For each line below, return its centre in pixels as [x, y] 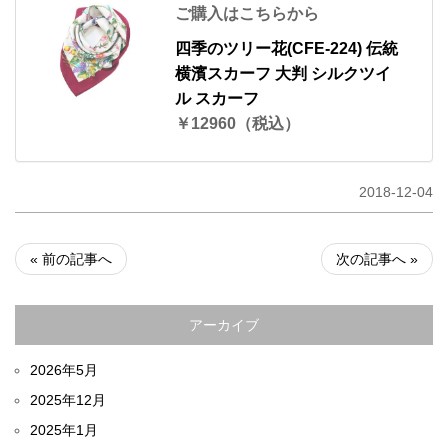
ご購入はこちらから [246, 13]
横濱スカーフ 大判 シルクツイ [282, 73]
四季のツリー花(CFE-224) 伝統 [286, 48]
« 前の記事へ [71, 259]
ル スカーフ [216, 98]
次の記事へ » [377, 259]
